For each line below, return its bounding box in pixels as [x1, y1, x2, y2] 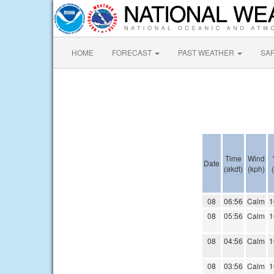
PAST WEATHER [178, 47, 236, 57]
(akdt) [224, 163, 243, 174]
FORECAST [112, 47, 154, 57]
